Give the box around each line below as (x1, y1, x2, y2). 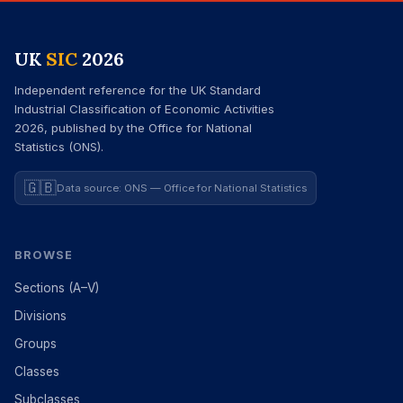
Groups (14, 336, 57, 351)
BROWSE (14, 248, 74, 262)
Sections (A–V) (14, 281, 99, 295)
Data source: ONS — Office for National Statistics (57, 182, 307, 194)
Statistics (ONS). (14, 139, 103, 154)
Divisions (14, 309, 67, 323)
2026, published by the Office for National (14, 121, 252, 135)
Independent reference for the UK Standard (14, 83, 261, 97)
